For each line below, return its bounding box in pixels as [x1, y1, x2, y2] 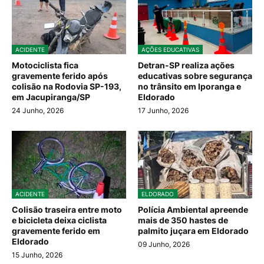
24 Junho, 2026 [12, 106, 64, 115]
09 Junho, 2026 [138, 240, 190, 249]
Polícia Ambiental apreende [138, 204, 248, 215]
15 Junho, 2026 [12, 250, 62, 260]
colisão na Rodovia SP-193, [12, 81, 121, 92]
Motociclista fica [12, 60, 78, 71]
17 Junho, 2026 [138, 106, 189, 115]
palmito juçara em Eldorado [138, 226, 249, 236]
